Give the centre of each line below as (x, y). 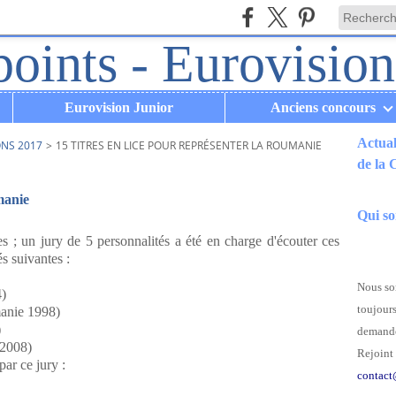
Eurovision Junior (119, 107)
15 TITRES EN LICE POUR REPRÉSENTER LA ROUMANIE (189, 145)
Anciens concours (323, 107)
